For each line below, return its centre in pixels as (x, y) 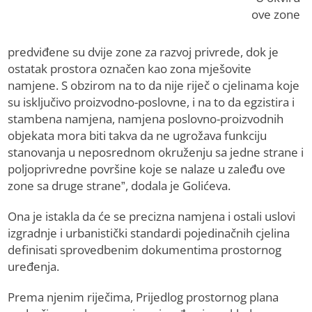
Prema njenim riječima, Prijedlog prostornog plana (143, 297)
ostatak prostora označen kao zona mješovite (130, 69)
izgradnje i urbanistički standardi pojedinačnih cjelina (149, 233)
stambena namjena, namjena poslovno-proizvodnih (146, 119)
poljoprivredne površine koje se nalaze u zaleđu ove (147, 169)
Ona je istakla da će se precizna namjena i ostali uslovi (152, 217)
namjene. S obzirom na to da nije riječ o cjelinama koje (154, 86)
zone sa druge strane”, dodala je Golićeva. (119, 186)
